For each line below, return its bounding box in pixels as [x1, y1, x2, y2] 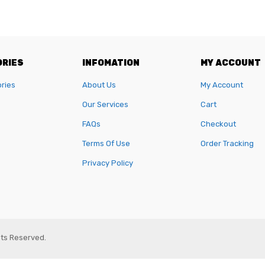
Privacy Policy [82, 158, 133, 167]
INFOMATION [82, 57, 140, 68]
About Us [82, 80, 116, 89]
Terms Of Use [82, 138, 130, 148]
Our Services [82, 99, 128, 109]
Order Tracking [201, 138, 254, 148]
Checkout [201, 119, 236, 128]
